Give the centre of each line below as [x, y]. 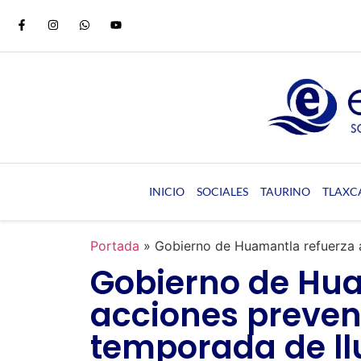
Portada [115, 245]
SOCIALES [222, 191]
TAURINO [285, 191]
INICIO [166, 191]
